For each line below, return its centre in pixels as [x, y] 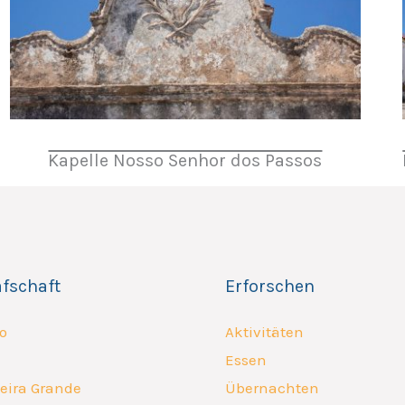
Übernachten [272, 387]
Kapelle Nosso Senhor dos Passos [185, 160]
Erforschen [270, 286]
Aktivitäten [264, 331]
